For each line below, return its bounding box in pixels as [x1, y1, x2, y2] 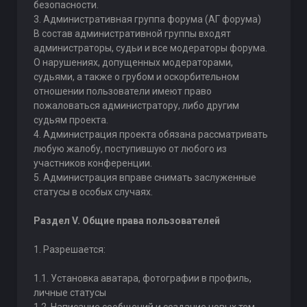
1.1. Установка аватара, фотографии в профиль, [33, 273, 251, 284]
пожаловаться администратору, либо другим [33, 100, 239, 111]
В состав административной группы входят [33, 28, 231, 39]
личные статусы [33, 287, 106, 298]
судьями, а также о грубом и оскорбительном [33, 71, 239, 82]
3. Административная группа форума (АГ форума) [33, 14, 261, 25]
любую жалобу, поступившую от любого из [33, 143, 227, 154]
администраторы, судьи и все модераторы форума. [33, 42, 267, 53]
